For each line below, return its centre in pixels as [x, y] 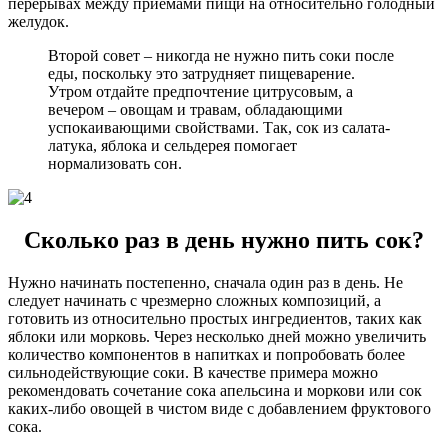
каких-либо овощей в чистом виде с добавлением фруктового [219, 408]
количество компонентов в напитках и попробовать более [206, 354]
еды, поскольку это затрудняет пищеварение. [201, 73]
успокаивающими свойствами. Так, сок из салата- [219, 127]
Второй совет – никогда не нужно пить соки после [221, 55]
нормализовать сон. [115, 163]
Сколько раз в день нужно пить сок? [224, 239]
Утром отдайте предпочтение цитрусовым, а [200, 91]
